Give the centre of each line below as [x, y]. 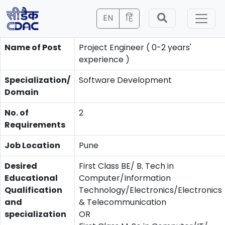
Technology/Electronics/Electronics [150, 190]
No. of [17, 113]
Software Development [125, 80]
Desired [21, 166]
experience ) [104, 60]
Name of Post [33, 47]
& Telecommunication [123, 202]
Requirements [35, 125]
